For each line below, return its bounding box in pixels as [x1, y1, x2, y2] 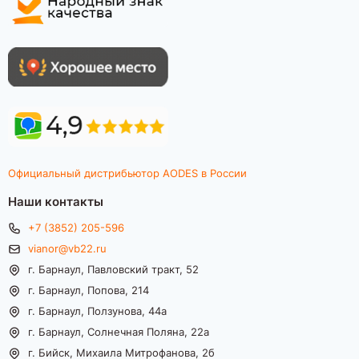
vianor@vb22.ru [28, 240, 107, 255]
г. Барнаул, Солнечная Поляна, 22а [28, 324, 209, 338]
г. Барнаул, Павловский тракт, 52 [28, 261, 199, 276]
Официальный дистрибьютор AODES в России [8, 165, 247, 179]
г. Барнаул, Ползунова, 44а [28, 303, 167, 317]
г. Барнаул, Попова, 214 [28, 282, 149, 296]
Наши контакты [8, 192, 103, 209]
